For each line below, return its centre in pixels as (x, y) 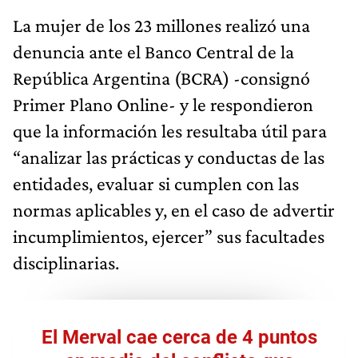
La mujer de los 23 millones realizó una (161, 26)
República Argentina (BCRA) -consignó (161, 78)
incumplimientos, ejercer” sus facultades (169, 237)
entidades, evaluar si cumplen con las (156, 184)
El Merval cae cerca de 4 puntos (179, 338)
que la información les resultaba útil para (170, 131)
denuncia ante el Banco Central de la (153, 52)
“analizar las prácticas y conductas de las (169, 157)
